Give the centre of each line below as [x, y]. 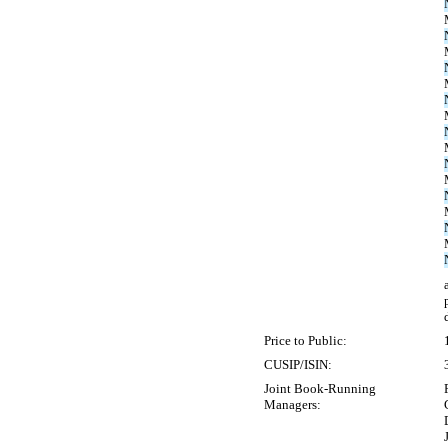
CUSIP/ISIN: [298, 364]
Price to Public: [305, 340]
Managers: [292, 404]
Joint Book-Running [320, 388]
